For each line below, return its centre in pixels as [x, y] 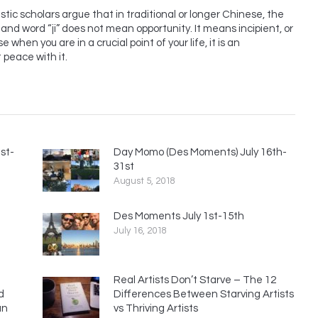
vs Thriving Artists [156, 308]
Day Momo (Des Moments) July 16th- [200, 152]
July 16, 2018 [140, 230]
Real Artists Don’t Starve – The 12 [195, 280]
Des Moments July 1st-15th [179, 216]
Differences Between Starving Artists [204, 294]
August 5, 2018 [144, 181]
